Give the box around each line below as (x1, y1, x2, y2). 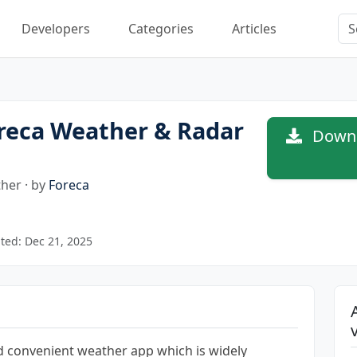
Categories (128, 19, 194, 37)
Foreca (49, 175, 90, 194)
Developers (22, 19, 90, 37)
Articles (232, 19, 277, 37)
